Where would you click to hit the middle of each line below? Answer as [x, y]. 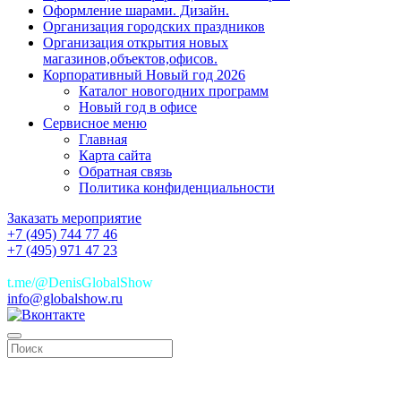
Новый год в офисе [138, 107]
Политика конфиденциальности [177, 188]
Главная [103, 140]
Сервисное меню [95, 124]
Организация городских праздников [154, 27]
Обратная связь [125, 172]
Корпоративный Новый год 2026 [144, 75]
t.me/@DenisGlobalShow [80, 283]
